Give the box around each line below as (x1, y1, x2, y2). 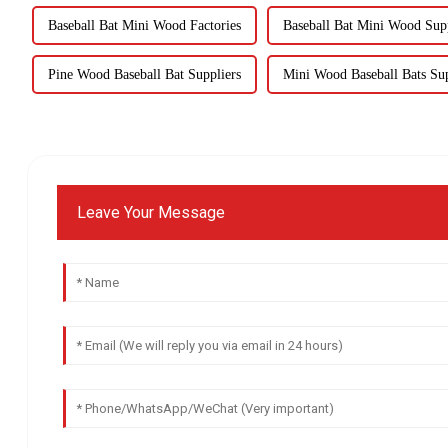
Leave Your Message (77, 203, 226, 223)
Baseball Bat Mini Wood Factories (47, 18, 241, 34)
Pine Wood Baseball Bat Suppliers (47, 67, 241, 83)
